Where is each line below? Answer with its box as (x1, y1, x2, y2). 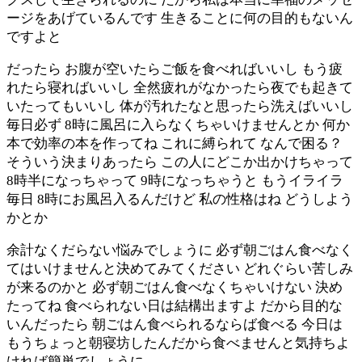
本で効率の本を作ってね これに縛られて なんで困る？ (6, 135, 343, 151)
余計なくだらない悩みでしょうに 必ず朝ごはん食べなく (6, 242, 353, 258)
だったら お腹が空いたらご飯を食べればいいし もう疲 (6, 61, 343, 77)
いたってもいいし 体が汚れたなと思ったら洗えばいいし (6, 98, 353, 114)
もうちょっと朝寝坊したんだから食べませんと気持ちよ (6, 335, 350, 351)
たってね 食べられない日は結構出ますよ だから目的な (6, 297, 343, 314)
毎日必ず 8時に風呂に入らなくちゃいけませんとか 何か (6, 116, 350, 133)
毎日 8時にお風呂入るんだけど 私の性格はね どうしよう (6, 191, 353, 207)
